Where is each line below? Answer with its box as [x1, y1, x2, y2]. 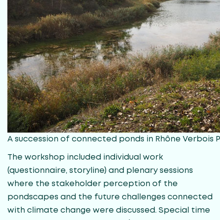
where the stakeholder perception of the [7, 180, 178, 188]
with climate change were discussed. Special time [7, 206, 210, 214]
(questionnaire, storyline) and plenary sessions [7, 166, 193, 174]
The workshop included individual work [7, 153, 163, 161]
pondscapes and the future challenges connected [7, 193, 213, 201]
